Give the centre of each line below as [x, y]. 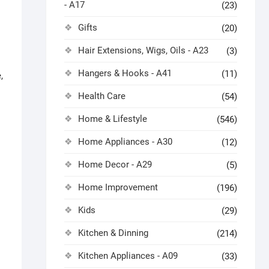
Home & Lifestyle [113, 119]
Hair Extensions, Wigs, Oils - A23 [143, 50]
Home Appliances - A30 [125, 142]
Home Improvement [118, 187]
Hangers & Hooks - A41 [125, 73]
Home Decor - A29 [115, 165]
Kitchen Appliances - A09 [128, 256]
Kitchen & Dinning [113, 233]
